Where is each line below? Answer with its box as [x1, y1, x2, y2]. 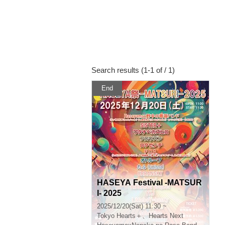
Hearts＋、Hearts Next [117, 212, 183, 219]
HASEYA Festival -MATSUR [97, 178, 202, 187]
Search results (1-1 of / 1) [91, 66, 175, 74]
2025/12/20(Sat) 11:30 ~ [97, 202, 167, 210]
